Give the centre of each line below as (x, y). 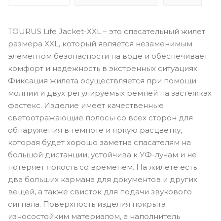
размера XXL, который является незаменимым (100, 43)
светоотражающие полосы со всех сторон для (100, 117)
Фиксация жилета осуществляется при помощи (102, 80)
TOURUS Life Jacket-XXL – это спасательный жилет (107, 31)
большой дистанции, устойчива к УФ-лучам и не (102, 154)
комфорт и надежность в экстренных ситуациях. (103, 68)
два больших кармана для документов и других (103, 179)
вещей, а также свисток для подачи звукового (100, 191)
